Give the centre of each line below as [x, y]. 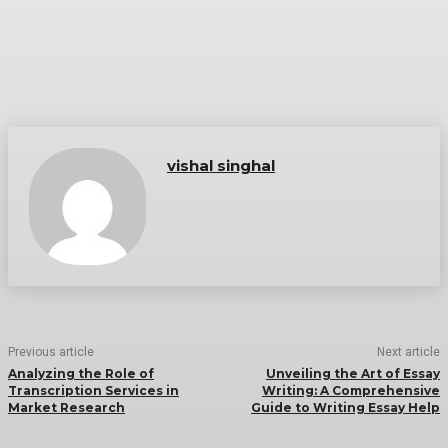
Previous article [51, 352]
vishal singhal [221, 166]
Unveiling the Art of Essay [352, 374]
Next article [408, 352]
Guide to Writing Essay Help [345, 408]
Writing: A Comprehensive [350, 391]
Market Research [66, 408]
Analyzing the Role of [81, 374]
